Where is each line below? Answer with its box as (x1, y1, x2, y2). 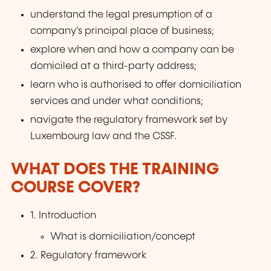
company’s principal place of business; (30, 26, 215, 37)
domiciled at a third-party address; (30, 61, 197, 72)
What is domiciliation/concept (50, 231, 195, 242)
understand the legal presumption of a (30, 10, 213, 21)
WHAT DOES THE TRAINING (11, 162, 219, 178)
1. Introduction (30, 210, 97, 221)
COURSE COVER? (11, 180, 140, 197)
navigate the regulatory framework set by (30, 115, 228, 126)
